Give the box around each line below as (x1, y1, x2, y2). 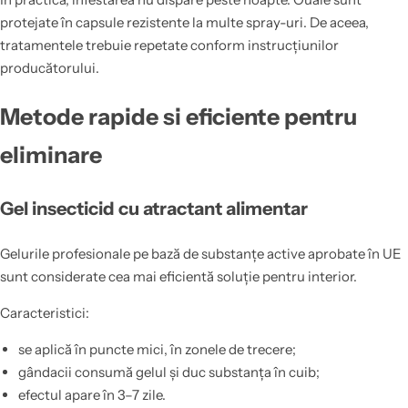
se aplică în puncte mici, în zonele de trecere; (17, 341, 296, 359)
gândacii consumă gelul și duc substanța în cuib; (17, 363, 320, 382)
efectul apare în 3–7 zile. (17, 386, 166, 404)
